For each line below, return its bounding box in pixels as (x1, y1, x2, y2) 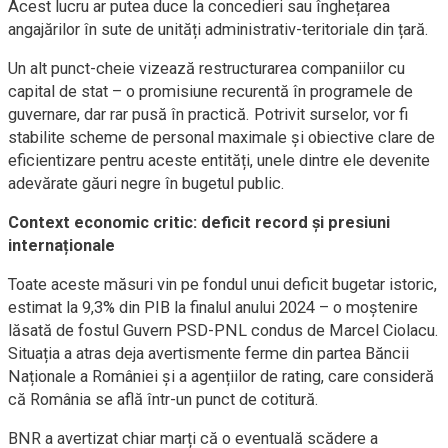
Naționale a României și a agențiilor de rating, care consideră (8, 367, 434, 386)
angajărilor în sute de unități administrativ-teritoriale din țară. (8, 20, 429, 39)
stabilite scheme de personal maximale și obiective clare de (8, 128, 435, 147)
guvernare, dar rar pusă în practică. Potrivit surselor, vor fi (8, 105, 408, 124)
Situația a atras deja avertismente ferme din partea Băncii (8, 344, 409, 363)
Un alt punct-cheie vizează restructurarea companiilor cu (8, 59, 405, 78)
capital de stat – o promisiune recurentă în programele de (8, 82, 413, 101)
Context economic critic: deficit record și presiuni (8, 213, 390, 232)
